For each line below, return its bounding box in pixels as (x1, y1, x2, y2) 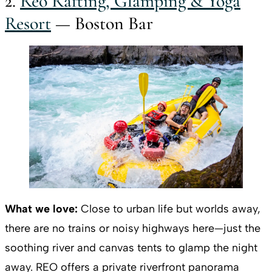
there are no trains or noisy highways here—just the (5, 221, 260, 235)
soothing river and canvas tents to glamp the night (5, 240, 257, 254)
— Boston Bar (51, 12, 153, 35)
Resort (5, 12, 51, 35)
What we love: (5, 202, 78, 216)
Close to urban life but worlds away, (78, 202, 260, 216)
